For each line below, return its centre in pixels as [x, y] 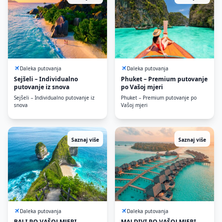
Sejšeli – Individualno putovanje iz [54, 98]
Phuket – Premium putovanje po [159, 98]
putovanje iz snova [42, 87]
